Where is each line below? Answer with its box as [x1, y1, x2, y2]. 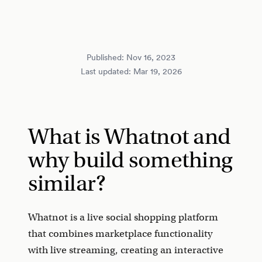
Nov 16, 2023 [126, 52, 175, 63]
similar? [28, 170, 105, 197]
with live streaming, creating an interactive [28, 244, 223, 256]
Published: [87, 52, 126, 63]
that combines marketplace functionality [28, 227, 212, 240]
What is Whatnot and [28, 123, 231, 150]
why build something [28, 146, 233, 174]
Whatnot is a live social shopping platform [28, 211, 218, 223]
